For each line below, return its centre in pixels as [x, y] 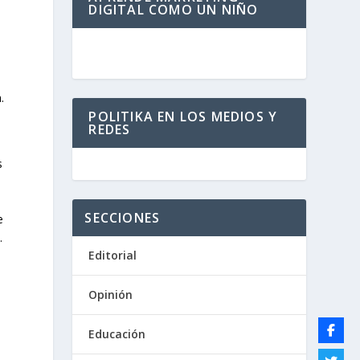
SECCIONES [123, 218]
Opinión [111, 295]
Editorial [113, 255]
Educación [117, 334]
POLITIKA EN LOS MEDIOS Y [183, 117]
